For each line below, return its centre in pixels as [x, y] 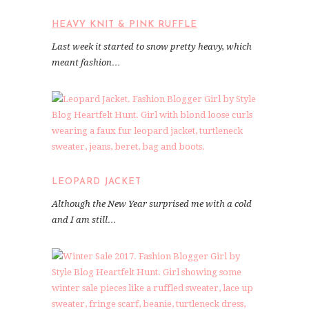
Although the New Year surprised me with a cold [152, 203]
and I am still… [84, 219]
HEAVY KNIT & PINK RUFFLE [124, 24]
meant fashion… [86, 62]
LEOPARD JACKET [97, 181]
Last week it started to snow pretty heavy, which [152, 46]
